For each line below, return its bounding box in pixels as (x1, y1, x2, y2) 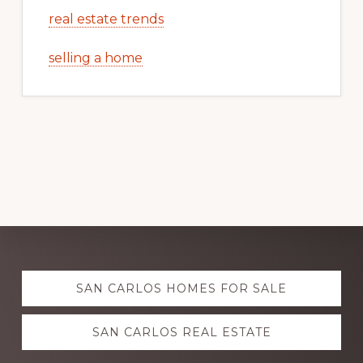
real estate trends (48, 11, 164, 28)
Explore (20, 259, 109, 291)
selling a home (48, 50, 143, 66)
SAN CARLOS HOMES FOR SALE (76, 281, 287, 297)
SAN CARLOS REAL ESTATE (92, 325, 271, 340)
